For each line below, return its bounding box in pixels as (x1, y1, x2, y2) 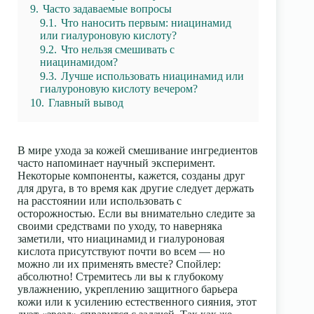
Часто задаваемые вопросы (43, 3, 172, 15)
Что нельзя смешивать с (61, 43, 175, 55)
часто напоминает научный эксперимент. (18, 157, 215, 169)
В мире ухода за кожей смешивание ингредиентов (18, 144, 258, 156)
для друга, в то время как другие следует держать (18, 182, 254, 194)
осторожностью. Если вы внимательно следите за (18, 207, 255, 219)
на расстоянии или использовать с (18, 195, 182, 207)
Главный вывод (48, 97, 123, 109)
